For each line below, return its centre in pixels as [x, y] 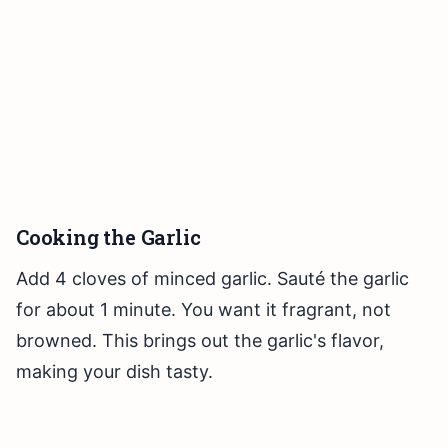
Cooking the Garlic [108, 237]
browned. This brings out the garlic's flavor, [200, 341]
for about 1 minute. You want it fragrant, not [203, 310]
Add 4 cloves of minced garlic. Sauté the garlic [212, 279]
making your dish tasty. [114, 372]
